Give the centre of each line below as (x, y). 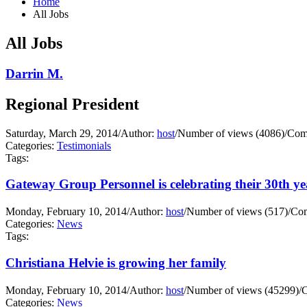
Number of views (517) (237, 212)
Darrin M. (34, 73)
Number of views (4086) (231, 133)
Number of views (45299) (243, 290)
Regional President (72, 104)
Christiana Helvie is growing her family (116, 262)
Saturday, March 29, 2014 (62, 133)
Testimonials (84, 145)
